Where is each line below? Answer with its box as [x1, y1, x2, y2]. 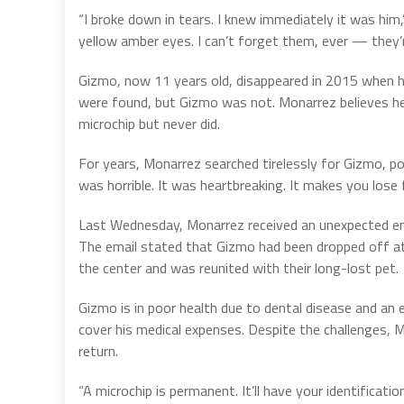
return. [78, 340, 118, 362]
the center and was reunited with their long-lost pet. [78, 257, 399, 279]
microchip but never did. [78, 113, 220, 134]
